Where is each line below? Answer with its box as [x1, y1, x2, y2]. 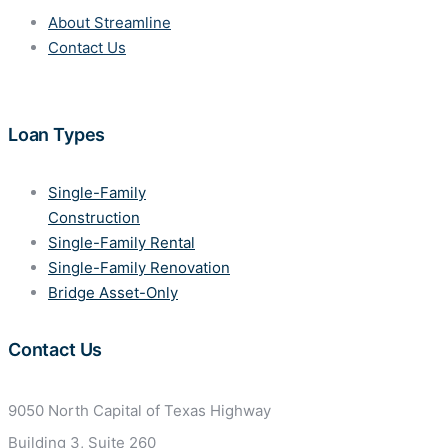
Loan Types [8, 123, 106, 145]
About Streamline [48, 12, 171, 32]
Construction [48, 207, 140, 227]
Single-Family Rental [48, 232, 195, 252]
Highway [210, 400, 271, 420]
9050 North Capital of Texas [8, 400, 210, 420]
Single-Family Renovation [48, 257, 230, 277]
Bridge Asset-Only [48, 282, 178, 302]
